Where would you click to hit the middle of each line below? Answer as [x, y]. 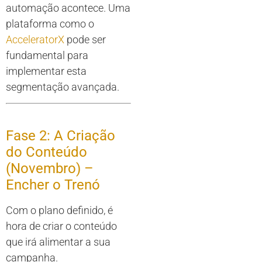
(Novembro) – [50, 169]
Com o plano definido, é [59, 211]
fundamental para [47, 55]
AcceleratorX [35, 39]
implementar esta [46, 71]
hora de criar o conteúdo [61, 226]
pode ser [85, 39]
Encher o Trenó [53, 185]
